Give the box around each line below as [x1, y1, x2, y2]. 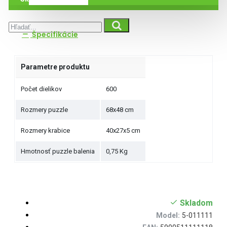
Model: [156, 211, 180, 219]
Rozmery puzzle [21, 106, 68, 113]
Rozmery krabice [21, 127, 70, 134]
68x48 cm [106, 106, 134, 113]
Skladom [180, 198, 213, 208]
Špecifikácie [30, 29, 78, 40]
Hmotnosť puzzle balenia [21, 147, 95, 155]
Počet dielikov [21, 85, 62, 93]
